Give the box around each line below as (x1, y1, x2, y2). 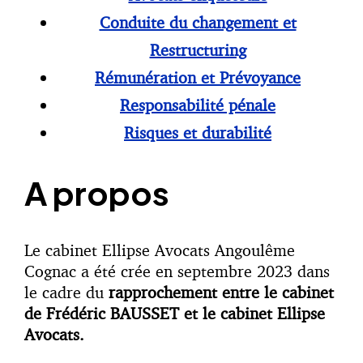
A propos (24, 172, 169, 214)
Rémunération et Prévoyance (95, 67, 301, 88)
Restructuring (149, 40, 246, 61)
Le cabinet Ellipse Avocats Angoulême (24, 239, 295, 260)
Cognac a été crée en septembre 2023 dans (24, 260, 330, 281)
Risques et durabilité (124, 122, 271, 143)
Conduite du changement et (99, 12, 297, 33)
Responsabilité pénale (120, 95, 275, 116)
